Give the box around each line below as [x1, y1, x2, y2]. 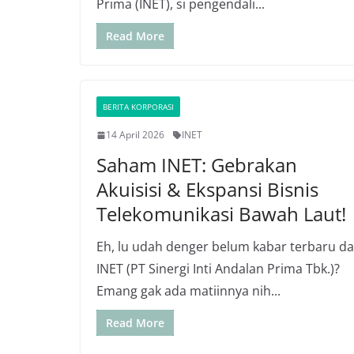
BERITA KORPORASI [103, 101, 174, 112]
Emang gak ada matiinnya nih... [96, 282, 281, 299]
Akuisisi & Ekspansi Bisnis [96, 176, 318, 202]
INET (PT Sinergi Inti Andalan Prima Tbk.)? [96, 260, 340, 277]
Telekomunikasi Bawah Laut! [96, 201, 346, 227]
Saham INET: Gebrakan [96, 152, 297, 178]
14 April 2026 [106, 128, 164, 141]
